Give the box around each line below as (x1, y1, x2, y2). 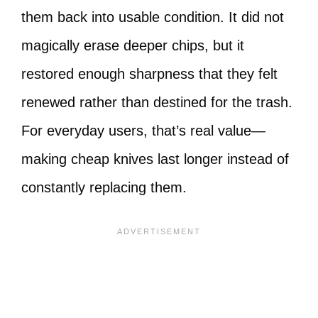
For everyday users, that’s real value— (21, 123, 265, 138)
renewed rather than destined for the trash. (21, 94, 292, 110)
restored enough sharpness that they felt (21, 66, 278, 82)
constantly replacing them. (21, 180, 187, 195)
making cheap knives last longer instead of (21, 151, 289, 167)
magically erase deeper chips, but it (21, 38, 244, 53)
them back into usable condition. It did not (21, 9, 284, 25)
